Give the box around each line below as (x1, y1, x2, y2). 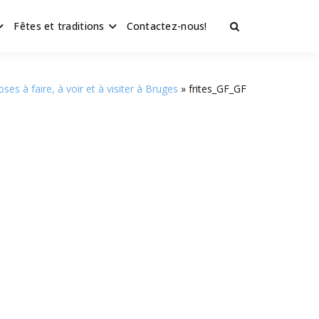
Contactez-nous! (126, 19, 207, 33)
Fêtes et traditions (14, 19, 105, 33)
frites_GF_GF (189, 82, 246, 95)
